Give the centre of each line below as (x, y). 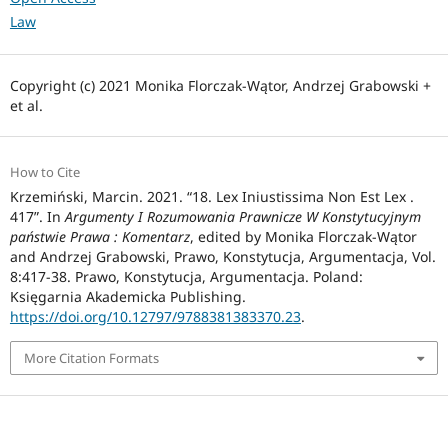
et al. (26, 105)
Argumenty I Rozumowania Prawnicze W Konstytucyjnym (242, 216)
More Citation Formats (91, 357)
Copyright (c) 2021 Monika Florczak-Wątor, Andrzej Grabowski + (220, 85)
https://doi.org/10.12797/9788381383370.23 (155, 316)
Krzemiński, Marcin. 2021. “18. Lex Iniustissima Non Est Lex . (211, 196)
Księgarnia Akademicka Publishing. (127, 296)
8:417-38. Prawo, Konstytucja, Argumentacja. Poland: (186, 276)
